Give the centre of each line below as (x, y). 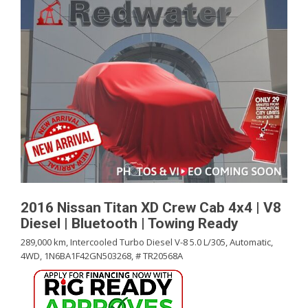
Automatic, (251, 242)
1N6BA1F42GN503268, (89, 256)
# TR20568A (159, 256)
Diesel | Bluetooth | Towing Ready (130, 223)
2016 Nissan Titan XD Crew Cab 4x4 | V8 (151, 208)
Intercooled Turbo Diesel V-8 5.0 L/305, (149, 242)
